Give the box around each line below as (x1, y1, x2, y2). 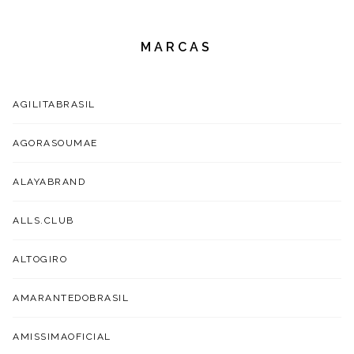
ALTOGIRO (13, 253, 68, 265)
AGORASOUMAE (13, 137, 98, 149)
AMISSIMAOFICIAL (13, 330, 111, 342)
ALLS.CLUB (13, 214, 74, 226)
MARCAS (141, 39, 213, 55)
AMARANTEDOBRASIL (13, 292, 130, 303)
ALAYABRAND (13, 175, 86, 187)
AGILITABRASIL (13, 98, 96, 110)
